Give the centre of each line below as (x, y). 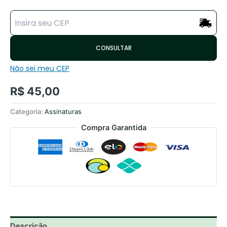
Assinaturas (63, 112)
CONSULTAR (113, 48)
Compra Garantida (113, 127)
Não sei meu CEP (40, 69)
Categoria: (27, 112)
